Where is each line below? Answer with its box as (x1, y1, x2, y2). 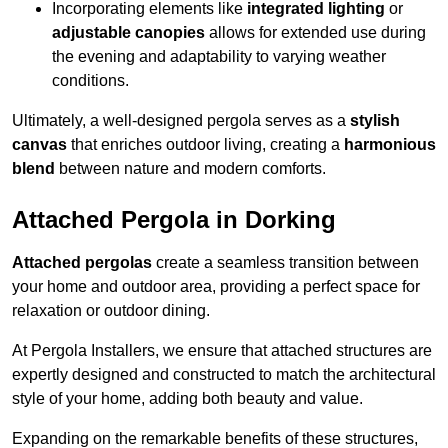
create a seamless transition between (152, 254, 419, 272)
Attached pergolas (12, 254, 152, 272)
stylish (350, 112, 400, 130)
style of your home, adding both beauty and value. (12, 390, 363, 408)
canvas (12, 136, 67, 154)
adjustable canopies (52, 24, 205, 42)
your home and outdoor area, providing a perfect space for (12, 278, 420, 296)
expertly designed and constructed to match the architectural (12, 366, 436, 384)
